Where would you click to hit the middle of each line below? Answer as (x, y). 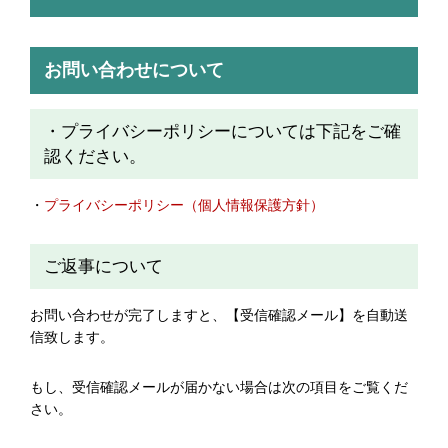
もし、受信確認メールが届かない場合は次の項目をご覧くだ (219, 387)
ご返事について (103, 266)
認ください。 (95, 156)
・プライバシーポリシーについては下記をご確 (222, 131)
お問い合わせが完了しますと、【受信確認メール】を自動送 (219, 315)
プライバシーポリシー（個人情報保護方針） (184, 205)
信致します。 (72, 337)
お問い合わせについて (134, 70)
